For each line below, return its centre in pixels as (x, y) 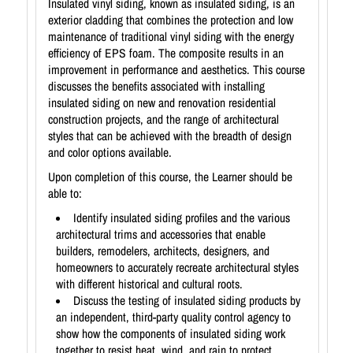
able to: (65, 194)
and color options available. (110, 153)
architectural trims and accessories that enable (161, 235)
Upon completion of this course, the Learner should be (170, 177)
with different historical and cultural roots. (149, 284)
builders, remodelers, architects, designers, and (163, 251)
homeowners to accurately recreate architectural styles (177, 268)
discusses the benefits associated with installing (156, 87)
